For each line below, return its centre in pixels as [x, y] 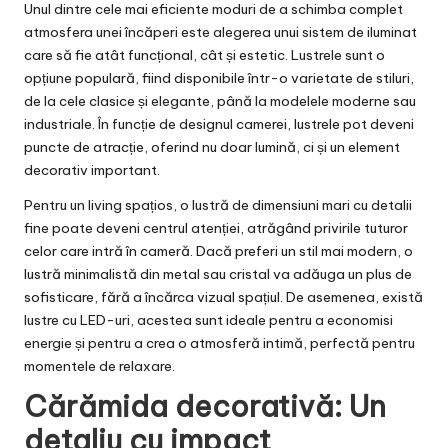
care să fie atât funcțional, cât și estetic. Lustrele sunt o [204, 55]
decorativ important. [92, 170]
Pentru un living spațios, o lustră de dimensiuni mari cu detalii [218, 205]
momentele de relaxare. [99, 366]
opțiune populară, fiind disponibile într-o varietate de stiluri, [219, 78]
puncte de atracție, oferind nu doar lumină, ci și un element [212, 147]
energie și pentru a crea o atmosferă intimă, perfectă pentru [219, 343]
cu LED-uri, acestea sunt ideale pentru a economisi [226, 320]
